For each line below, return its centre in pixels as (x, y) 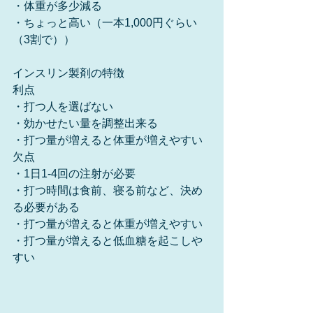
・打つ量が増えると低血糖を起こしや (108, 241)
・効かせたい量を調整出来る (85, 123)
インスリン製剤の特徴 (68, 73)
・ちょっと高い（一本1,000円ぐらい (105, 23)
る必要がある (46, 207)
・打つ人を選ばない (63, 107)
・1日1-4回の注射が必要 (74, 174)
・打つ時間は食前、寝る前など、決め (108, 190)
